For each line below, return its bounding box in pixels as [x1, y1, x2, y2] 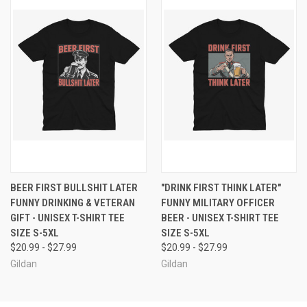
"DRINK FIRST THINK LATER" [160, 181, 281, 194]
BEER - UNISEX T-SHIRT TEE [160, 211, 279, 224]
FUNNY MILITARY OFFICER [160, 196, 275, 209]
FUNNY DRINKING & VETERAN [10, 196, 135, 209]
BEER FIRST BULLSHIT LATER [10, 181, 138, 194]
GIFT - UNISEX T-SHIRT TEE [10, 211, 125, 224]
